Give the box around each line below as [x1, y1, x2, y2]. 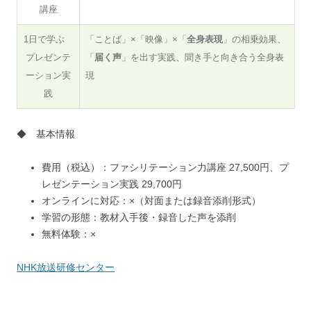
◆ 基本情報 [17, 128, 75, 140]
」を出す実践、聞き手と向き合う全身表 [121, 51, 284, 62]
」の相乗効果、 [223, 33, 286, 44]
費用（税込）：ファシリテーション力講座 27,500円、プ [42, 161, 289, 173]
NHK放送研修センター [17, 261, 115, 273]
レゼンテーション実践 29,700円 [42, 178, 182, 190]
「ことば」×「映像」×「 [85, 33, 187, 44]
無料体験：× [42, 228, 96, 239]
